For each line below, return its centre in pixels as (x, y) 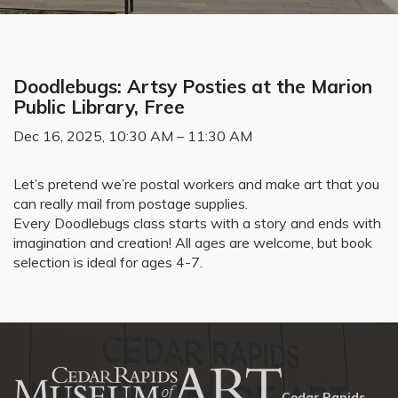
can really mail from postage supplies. (131, 203)
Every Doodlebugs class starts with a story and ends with (197, 223)
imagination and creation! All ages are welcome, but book (193, 243)
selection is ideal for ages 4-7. (108, 262)
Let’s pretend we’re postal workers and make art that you (196, 184)
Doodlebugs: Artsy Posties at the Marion (193, 86)
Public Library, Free (99, 107)
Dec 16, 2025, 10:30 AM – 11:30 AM (133, 136)
